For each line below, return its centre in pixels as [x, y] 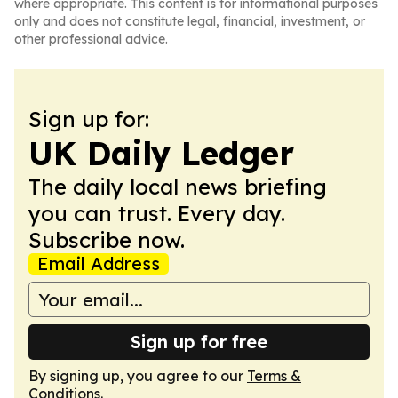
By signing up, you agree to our [138, 376]
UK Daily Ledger [161, 153]
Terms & [274, 376]
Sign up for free [199, 342]
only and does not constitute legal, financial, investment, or [190, 21]
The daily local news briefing [178, 187]
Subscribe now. [107, 240]
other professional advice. [91, 39]
